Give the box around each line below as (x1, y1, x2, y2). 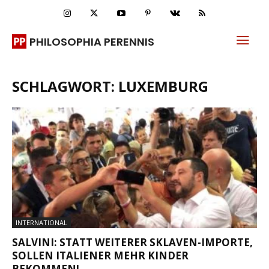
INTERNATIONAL (16, 218, 67, 228)
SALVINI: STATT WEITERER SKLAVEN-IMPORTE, (12, 235, 253, 250)
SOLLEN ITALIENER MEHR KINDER (12, 249, 189, 263)
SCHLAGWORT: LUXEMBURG (12, 76, 208, 96)
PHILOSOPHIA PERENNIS (29, 34, 154, 49)
